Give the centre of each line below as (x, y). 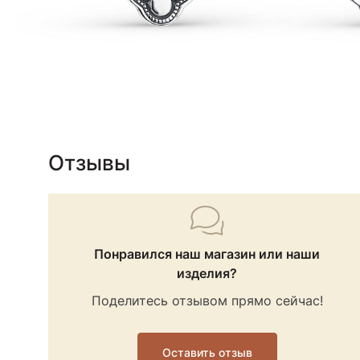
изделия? (207, 274)
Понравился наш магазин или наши (207, 254)
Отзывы (89, 163)
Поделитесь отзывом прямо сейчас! (207, 301)
